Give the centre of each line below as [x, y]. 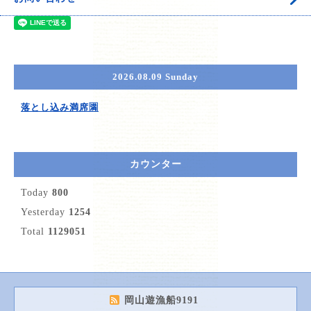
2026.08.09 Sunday [155, 77]
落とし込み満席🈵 [60, 108]
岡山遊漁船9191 [163, 301]
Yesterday [45, 212]
